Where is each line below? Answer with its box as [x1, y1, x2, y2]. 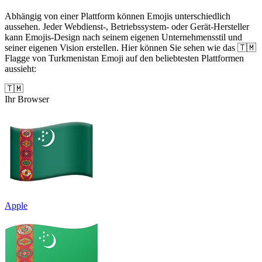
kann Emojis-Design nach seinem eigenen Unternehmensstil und [5, 32, 242, 42]
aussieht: [5, 63, 36, 74]
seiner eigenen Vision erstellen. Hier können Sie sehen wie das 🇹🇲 [5, 42, 256, 53]
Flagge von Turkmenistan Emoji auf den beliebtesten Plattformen [5, 53, 244, 63]
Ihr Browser [5, 94, 49, 104]
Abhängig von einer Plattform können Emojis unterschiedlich [5, 11, 230, 21]
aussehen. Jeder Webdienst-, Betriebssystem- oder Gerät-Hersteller [5, 21, 249, 32]
